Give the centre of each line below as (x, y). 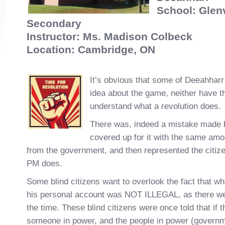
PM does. (44, 163)
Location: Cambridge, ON (91, 49)
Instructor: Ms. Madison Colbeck (109, 36)
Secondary (54, 23)
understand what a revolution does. (155, 106)
